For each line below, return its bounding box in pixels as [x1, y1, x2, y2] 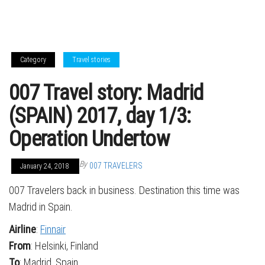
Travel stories [72, 56, 111, 64]
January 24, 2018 [20, 162, 70, 170]
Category [20, 56, 46, 64]
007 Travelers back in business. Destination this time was [9, 184, 240, 196]
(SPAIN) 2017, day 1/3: [9, 104, 191, 128]
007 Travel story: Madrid [9, 80, 203, 105]
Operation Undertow [9, 127, 170, 151]
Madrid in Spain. [9, 201, 73, 213]
